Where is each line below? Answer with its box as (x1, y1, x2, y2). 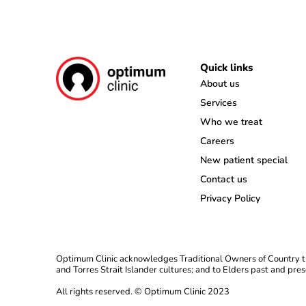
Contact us (200, 173, 248, 186)
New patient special (200, 154, 288, 167)
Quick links (200, 61, 253, 75)
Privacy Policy (200, 192, 261, 206)
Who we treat (200, 115, 263, 129)
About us (200, 77, 240, 91)
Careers (200, 135, 235, 148)
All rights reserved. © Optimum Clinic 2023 (56, 286, 229, 298)
